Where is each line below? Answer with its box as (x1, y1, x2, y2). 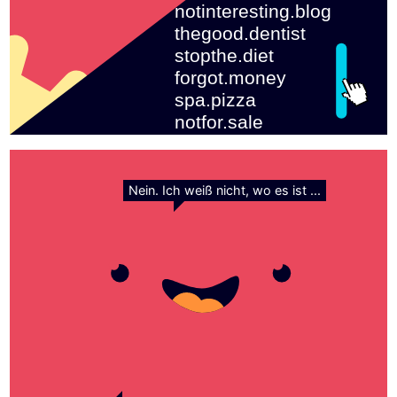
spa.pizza (174, 89, 256, 111)
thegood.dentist (174, 22, 306, 44)
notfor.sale (174, 111, 263, 133)
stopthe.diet (174, 44, 274, 66)
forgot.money (174, 66, 286, 89)
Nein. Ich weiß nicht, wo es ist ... (128, 183, 321, 198)
